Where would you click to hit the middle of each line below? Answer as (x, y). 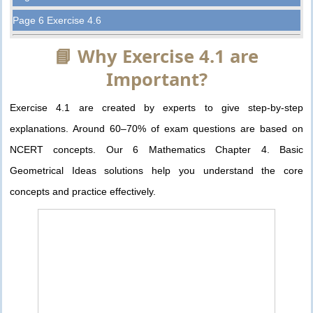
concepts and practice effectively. (83, 191)
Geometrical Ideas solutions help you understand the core (156, 170)
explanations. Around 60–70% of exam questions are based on (156, 128)
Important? (156, 79)
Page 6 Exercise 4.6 (57, 20)
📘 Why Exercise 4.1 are (156, 56)
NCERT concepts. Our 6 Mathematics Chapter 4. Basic (156, 149)
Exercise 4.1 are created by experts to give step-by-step (156, 107)
